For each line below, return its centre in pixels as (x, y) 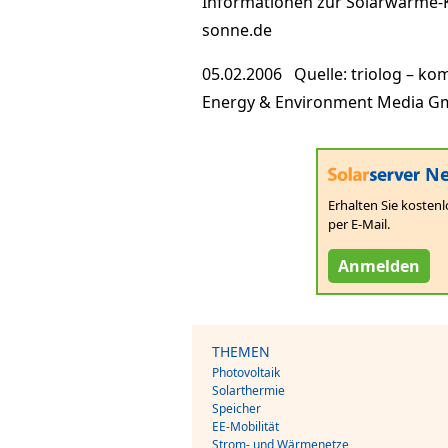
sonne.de (237, 30)
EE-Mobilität (245, 426)
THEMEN (241, 351)
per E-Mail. (359, 223)
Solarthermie (248, 390)
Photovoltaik (246, 372)
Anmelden (379, 265)
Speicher (236, 408)
